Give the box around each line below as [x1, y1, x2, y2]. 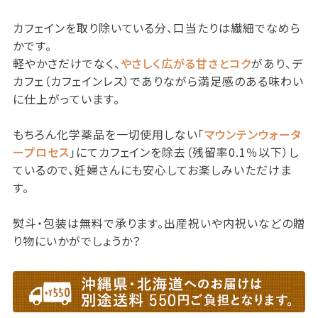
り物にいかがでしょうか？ [12, 232, 141, 250]
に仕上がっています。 [12, 90, 120, 108]
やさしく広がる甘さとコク [120, 55, 252, 72]
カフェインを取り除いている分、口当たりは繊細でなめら [12, 19, 301, 37]
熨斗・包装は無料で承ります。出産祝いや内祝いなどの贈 [12, 214, 305, 232]
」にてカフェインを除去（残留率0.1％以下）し [69, 143, 300, 161]
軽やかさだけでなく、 [12, 55, 121, 72]
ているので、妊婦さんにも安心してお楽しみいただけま [12, 161, 292, 179]
